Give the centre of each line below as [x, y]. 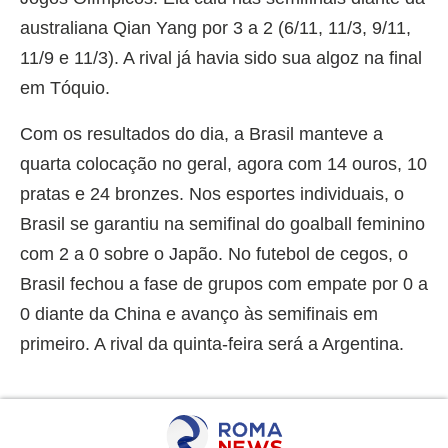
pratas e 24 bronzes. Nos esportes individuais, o [212, 193]
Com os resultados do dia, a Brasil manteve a [201, 133]
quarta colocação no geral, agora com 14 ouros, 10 [223, 163]
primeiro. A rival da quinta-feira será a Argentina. [212, 343]
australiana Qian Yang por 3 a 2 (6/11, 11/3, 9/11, [215, 27]
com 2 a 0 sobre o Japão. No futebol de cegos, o [214, 253]
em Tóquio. [65, 87]
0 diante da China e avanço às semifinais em [199, 313]
